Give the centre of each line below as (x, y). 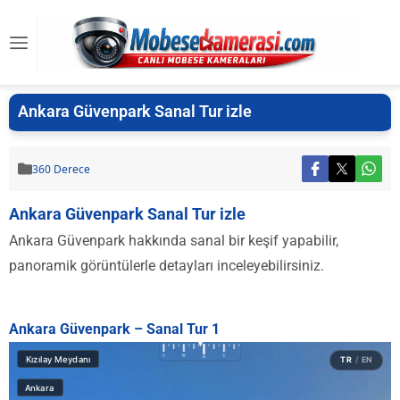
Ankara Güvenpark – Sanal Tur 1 (114, 329)
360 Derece (61, 169)
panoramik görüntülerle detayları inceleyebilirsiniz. (167, 266)
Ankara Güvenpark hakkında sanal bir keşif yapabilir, (174, 241)
